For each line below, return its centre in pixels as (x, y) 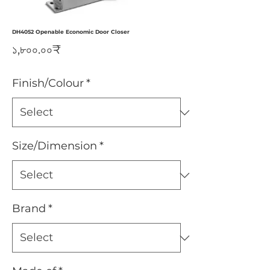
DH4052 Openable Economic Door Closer (71, 32)
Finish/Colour (48, 83)
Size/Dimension (55, 146)
